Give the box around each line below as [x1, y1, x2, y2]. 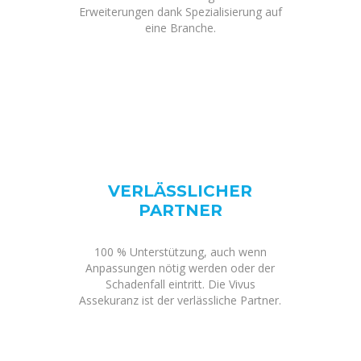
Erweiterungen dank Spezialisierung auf [78, 4, 282, 19]
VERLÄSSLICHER [108, 181, 253, 201]
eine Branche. [144, 20, 216, 35]
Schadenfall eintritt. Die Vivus [105, 276, 255, 292]
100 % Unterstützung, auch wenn [93, 244, 267, 259]
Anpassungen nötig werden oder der [85, 260, 276, 276]
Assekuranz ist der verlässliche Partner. [79, 293, 282, 308]
